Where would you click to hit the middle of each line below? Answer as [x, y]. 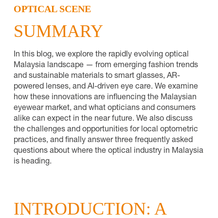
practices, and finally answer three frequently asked [103, 140]
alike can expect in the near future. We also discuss [103, 119]
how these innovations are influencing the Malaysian [105, 98]
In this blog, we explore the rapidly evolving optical [101, 55]
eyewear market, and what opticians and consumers [105, 108]
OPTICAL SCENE [52, 9]
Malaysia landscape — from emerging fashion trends [106, 65]
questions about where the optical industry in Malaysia [109, 151]
